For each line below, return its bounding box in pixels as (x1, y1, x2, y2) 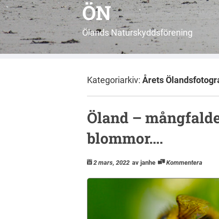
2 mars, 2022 (93, 158, 130, 166)
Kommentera (166, 158, 202, 166)
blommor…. (87, 128, 163, 148)
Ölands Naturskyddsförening (82, 27, 193, 38)
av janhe (132, 158, 155, 166)
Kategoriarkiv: (87, 75, 142, 85)
